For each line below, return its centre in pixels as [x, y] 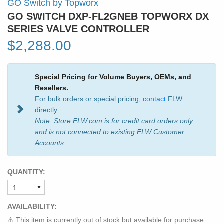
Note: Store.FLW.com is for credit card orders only [114, 121]
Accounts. [50, 143]
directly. [47, 110]
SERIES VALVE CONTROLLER [78, 29]
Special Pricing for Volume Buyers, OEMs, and [113, 77]
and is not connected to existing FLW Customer [110, 132]
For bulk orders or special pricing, [89, 99]
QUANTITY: [26, 172]
